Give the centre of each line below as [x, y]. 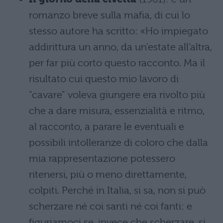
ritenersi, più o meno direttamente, [108, 174]
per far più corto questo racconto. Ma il [117, 63]
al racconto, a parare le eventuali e [107, 127]
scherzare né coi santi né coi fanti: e [111, 206]
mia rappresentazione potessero [102, 159]
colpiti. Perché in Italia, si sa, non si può [117, 190]
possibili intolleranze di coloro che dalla [118, 143]
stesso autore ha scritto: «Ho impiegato [118, 31]
